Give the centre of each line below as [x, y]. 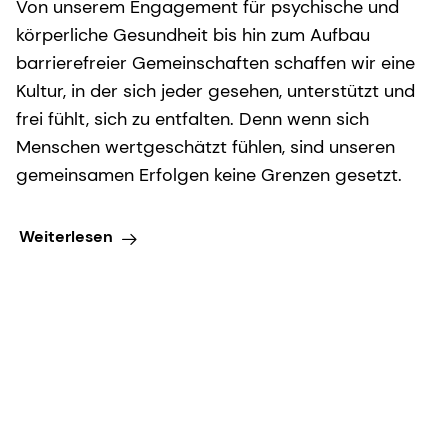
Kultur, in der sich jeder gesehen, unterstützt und [215, 90]
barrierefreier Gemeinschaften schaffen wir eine [215, 62]
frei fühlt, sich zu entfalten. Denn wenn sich [192, 118]
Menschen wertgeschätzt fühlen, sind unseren [205, 146]
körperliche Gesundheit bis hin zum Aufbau [193, 34]
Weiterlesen [65, 237]
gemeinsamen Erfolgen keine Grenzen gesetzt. [209, 174]
